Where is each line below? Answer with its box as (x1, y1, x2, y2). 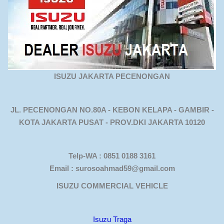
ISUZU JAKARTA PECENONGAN (54, 72, 170, 80)
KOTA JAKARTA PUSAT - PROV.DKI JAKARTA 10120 (19, 118, 205, 126)
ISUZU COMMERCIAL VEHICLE (56, 181, 168, 190)
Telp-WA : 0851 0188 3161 (68, 151, 155, 160)
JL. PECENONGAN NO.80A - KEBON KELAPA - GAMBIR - (10, 105, 214, 114)
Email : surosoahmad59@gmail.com (49, 164, 175, 172)
